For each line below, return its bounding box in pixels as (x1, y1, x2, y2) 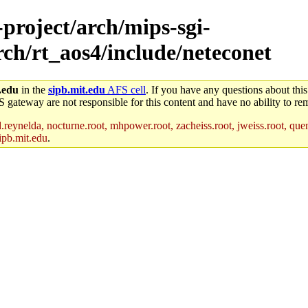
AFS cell (105, 83, 146, 96)
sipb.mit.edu (48, 83, 105, 96)
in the (19, 83, 48, 96)
